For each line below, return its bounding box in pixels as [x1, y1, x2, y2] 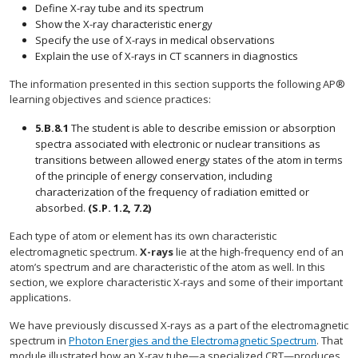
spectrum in [10, 333, 69, 348]
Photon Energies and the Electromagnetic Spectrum [69, 333, 316, 348]
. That [316, 333, 343, 348]
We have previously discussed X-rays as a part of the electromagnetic [10, 318, 348, 332]
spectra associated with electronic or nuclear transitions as [35, 137, 320, 151]
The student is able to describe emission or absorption [69, 121, 336, 135]
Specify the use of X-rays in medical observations [35, 33, 275, 47]
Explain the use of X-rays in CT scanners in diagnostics [35, 49, 298, 63]
